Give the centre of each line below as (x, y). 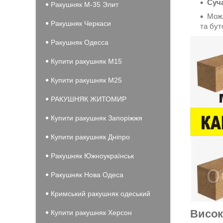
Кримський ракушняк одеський (101, 194)
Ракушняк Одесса (80, 42)
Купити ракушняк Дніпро (90, 137)
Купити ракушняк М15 (86, 61)
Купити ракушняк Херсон (91, 213)
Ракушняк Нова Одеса (87, 175)
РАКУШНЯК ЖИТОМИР (89, 99)
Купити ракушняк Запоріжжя (97, 118)
